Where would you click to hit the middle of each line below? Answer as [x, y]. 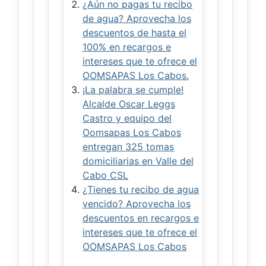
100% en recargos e [127, 47]
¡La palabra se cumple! [133, 89]
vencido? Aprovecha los [137, 203]
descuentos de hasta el [134, 32]
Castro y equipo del [127, 118]
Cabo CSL [105, 175]
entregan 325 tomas [128, 146]
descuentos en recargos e [141, 218]
